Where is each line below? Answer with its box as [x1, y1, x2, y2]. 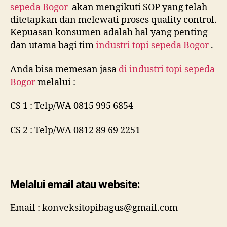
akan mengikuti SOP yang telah [68, 2, 207, 13]
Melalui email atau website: [10, 178, 140, 191]
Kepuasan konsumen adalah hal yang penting [10, 27, 208, 39]
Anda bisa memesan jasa [10, 63, 117, 75]
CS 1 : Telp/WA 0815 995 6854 [10, 100, 133, 112]
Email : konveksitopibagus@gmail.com [10, 202, 178, 214]
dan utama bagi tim [10, 40, 96, 51]
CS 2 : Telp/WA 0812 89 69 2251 [10, 124, 140, 136]
